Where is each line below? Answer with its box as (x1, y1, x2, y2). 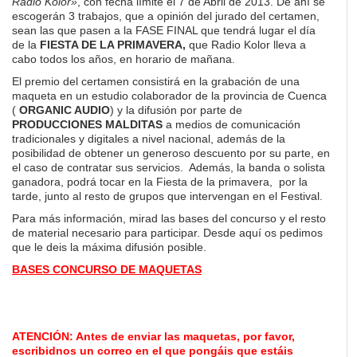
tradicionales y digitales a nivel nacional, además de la (12, 132, 285, 145)
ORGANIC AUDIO (19, 104, 110, 116)
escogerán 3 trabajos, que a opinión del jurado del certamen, (12, 10, 320, 22)
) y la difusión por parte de (110, 104, 242, 116)
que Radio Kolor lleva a (189, 38, 306, 51)
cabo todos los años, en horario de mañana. (12, 53, 235, 65)
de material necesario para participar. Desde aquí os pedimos (12, 226, 323, 239)
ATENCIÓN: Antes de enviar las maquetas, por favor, (12, 330, 295, 343)
